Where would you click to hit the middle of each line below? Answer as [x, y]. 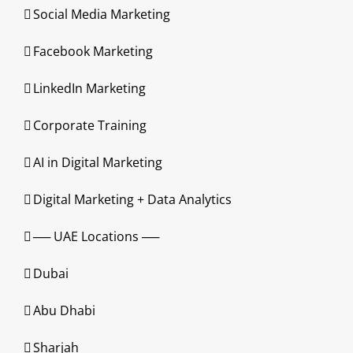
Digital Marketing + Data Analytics [132, 199]
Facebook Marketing [93, 51]
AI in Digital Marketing [98, 162]
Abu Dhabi [64, 310]
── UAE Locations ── [96, 236]
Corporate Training [90, 125]
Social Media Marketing [102, 14]
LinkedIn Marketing [89, 88]
